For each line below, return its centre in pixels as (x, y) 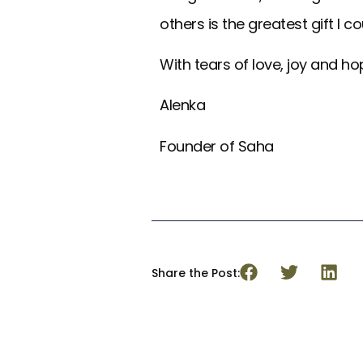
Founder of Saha (217, 146)
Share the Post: (196, 273)
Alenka (182, 105)
